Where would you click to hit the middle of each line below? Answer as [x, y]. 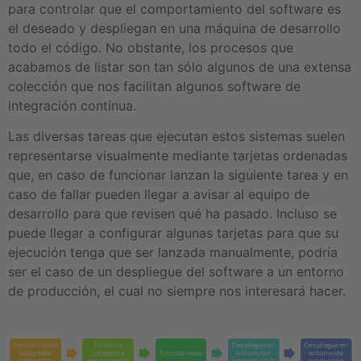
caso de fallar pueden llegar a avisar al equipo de [159, 195]
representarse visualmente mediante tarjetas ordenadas [178, 156]
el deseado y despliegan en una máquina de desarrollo [174, 28]
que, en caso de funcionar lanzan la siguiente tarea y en [178, 175]
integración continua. [72, 105]
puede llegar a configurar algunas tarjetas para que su [173, 233]
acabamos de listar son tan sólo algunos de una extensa [180, 66]
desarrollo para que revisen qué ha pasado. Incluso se [172, 214]
